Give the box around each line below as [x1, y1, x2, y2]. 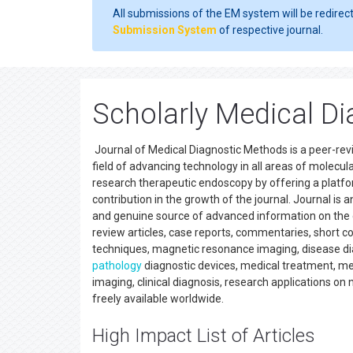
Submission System [113, 24, 217, 36]
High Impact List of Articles [92, 325, 315, 347]
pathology [92, 259, 142, 272]
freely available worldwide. [92, 292, 229, 305]
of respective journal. [217, 24, 323, 36]
